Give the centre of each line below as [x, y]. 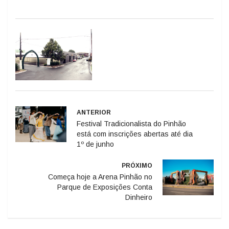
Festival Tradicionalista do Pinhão [131, 106]
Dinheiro [139, 180]
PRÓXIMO [137, 148]
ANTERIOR [94, 95]
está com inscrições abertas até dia [135, 116]
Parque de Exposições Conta [105, 169]
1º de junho [95, 127]
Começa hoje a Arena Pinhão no [100, 159]
